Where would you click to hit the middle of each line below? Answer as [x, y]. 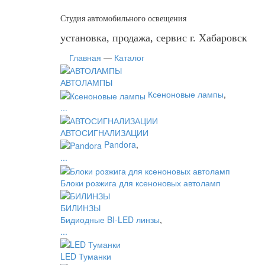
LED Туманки [86, 256]
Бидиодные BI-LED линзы [110, 219]
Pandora [120, 144]
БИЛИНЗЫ [80, 207]
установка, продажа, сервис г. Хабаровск [154, 38]
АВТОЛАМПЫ [86, 83]
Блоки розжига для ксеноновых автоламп [140, 182]
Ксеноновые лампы [186, 94]
